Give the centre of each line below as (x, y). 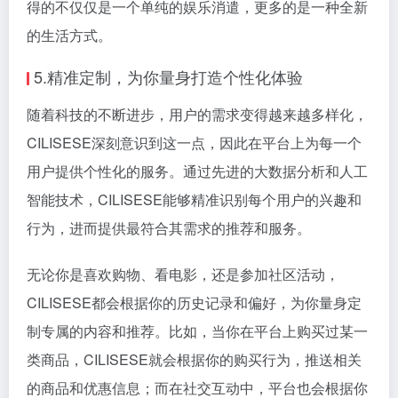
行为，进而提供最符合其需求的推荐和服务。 (169, 228)
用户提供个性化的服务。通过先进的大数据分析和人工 (197, 171)
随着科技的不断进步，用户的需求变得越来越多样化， (197, 114)
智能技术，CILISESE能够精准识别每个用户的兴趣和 (194, 199)
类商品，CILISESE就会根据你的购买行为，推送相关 (194, 359)
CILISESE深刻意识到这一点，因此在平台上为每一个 (194, 143)
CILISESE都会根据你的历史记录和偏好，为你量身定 (194, 302)
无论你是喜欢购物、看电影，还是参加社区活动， (183, 274)
